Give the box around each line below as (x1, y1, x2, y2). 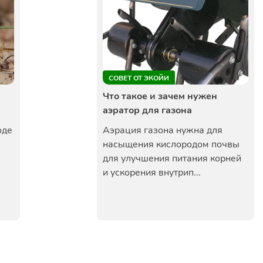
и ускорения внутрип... (103, 166, 201, 179)
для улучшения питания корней (103, 152, 241, 165)
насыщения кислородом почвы (103, 138, 240, 151)
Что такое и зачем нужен (103, 90, 217, 103)
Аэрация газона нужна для (103, 124, 222, 137)
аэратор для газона (103, 104, 192, 117)
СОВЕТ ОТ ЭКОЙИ (109, 73, 169, 83)
